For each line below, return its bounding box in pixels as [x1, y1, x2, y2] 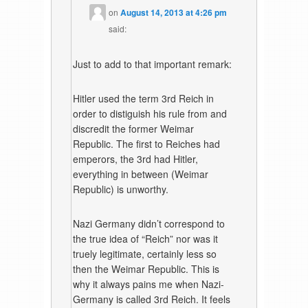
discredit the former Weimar [73, 122, 195, 136]
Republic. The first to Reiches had [73, 137, 221, 151]
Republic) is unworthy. [73, 182, 169, 197]
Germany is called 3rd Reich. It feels [73, 292, 231, 307]
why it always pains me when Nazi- [73, 277, 225, 291]
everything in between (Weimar [73, 167, 209, 181]
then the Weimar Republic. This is [73, 262, 220, 276]
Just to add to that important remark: [73, 57, 232, 71]
